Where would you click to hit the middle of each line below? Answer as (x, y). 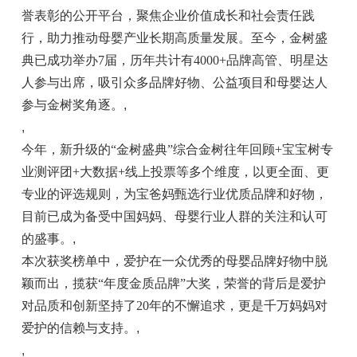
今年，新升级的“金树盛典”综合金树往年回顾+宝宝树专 (177, 149)
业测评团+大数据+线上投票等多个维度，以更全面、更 (175, 172)
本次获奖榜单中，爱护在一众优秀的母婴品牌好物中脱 (174, 261)
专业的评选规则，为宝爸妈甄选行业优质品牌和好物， (174, 194)
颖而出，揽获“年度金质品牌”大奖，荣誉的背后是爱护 (173, 283)
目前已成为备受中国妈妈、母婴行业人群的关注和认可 (174, 216)
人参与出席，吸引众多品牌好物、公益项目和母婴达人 (174, 82)
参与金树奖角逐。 (72, 105)
